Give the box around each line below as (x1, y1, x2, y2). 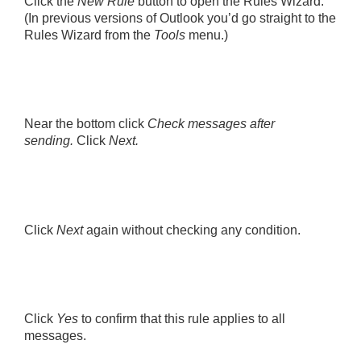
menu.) (189, 27, 228, 42)
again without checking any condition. (86, 222, 301, 237)
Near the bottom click (24, 117, 144, 131)
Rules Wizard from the (24, 27, 151, 42)
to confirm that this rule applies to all (81, 312, 285, 326)
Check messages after (147, 117, 275, 131)
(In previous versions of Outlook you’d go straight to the (24, 10, 336, 25)
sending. (24, 134, 73, 148)
